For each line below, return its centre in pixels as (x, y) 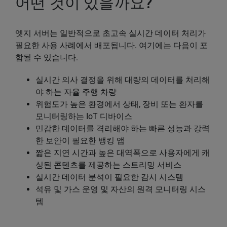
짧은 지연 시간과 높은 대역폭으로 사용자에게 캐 (123, 153)
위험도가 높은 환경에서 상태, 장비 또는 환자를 (119, 104)
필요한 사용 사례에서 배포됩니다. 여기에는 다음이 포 (111, 45)
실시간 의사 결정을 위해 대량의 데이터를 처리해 (123, 80)
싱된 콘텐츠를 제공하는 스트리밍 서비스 (108, 165)
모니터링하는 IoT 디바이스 (84, 116)
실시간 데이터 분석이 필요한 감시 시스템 (109, 177)
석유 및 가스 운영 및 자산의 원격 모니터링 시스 (121, 189)
